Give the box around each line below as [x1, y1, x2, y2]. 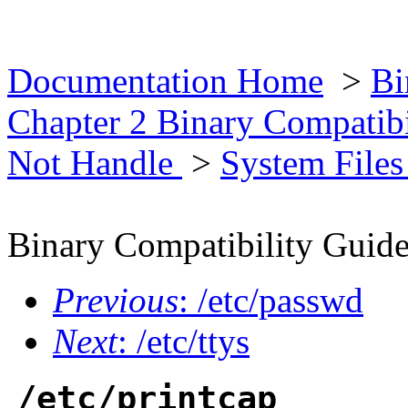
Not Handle [7, 143, 182, 182]
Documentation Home [7, 61, 323, 100]
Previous [53, 280, 178, 320]
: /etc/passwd [178, 280, 363, 320]
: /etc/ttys [117, 321, 250, 361]
